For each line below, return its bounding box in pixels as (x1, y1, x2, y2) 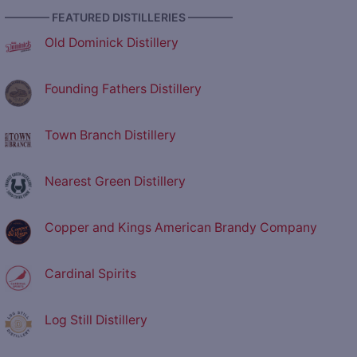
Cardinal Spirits (45, 266, 136, 282)
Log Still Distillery (45, 312, 147, 328)
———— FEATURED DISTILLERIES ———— (5, 10, 233, 25)
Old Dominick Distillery (45, 35, 178, 51)
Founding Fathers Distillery (45, 81, 202, 97)
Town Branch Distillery (45, 127, 176, 143)
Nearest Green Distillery (45, 174, 186, 190)
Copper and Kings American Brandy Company (45, 220, 317, 236)
